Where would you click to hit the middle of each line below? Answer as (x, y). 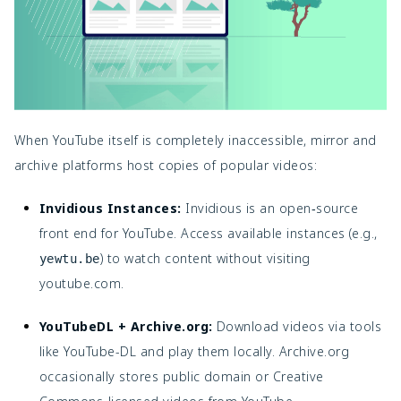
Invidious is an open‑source (270, 208)
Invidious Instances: (111, 208)
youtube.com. (82, 283)
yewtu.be (70, 258)
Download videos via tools (297, 326)
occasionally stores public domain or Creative (182, 376)
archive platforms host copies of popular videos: (166, 165)
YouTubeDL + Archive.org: (126, 326)
